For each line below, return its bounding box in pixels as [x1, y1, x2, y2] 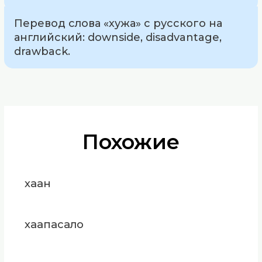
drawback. [14, 44, 71, 58]
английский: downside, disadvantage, [14, 30, 222, 44]
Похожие [82, 129, 180, 155]
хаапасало [24, 218, 84, 232]
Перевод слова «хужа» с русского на [14, 16, 223, 30]
